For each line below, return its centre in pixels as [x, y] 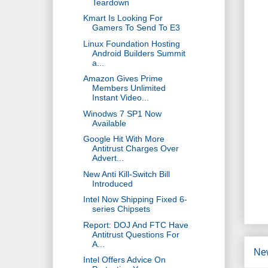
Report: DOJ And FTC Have [135, 225]
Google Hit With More [124, 139]
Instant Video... [120, 98]
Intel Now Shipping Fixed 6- [135, 200]
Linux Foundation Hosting [131, 43]
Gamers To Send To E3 [136, 28]
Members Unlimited [129, 88]
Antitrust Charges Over [135, 149]
